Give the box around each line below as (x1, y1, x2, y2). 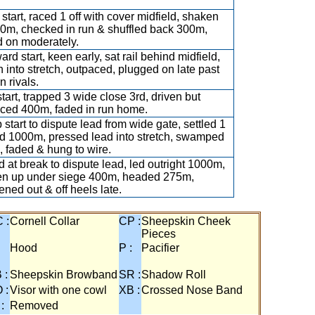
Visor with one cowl (10, 284, 107, 296)
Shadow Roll (141, 269, 206, 281)
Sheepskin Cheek (141, 215, 231, 227)
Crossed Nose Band (141, 284, 243, 296)
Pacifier (141, 242, 179, 254)
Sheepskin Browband (10, 269, 117, 281)
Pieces (141, 228, 176, 240)
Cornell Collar (10, 215, 79, 227)
